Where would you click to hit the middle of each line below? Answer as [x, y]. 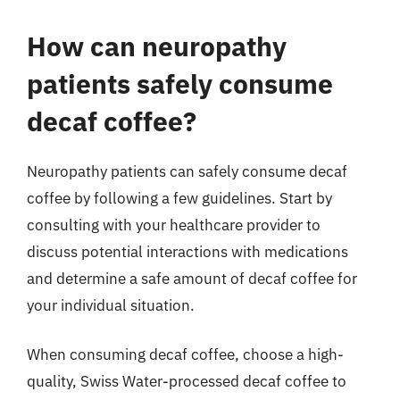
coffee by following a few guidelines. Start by [179, 198]
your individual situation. [111, 305]
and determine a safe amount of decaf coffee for [192, 278]
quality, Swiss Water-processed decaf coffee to [187, 381]
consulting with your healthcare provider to [174, 225]
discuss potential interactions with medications [187, 251]
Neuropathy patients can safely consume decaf [187, 171]
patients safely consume [180, 83]
